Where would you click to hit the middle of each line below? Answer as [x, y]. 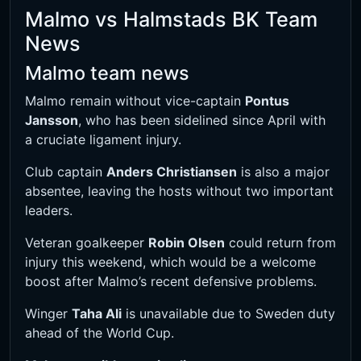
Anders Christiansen [172, 172]
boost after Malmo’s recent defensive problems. [171, 282]
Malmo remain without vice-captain [135, 101]
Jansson [52, 120]
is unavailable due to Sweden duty [228, 314]
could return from [280, 243]
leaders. [49, 211]
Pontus [267, 101]
